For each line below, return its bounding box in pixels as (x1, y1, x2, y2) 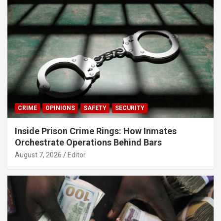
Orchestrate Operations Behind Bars (15, 137, 162, 147)
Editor (68, 150, 86, 159)
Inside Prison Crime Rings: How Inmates (15, 125, 177, 136)
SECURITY (115, 104, 145, 111)
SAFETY (83, 104, 107, 111)
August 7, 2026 (15, 150, 62, 159)
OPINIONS (45, 104, 75, 111)
